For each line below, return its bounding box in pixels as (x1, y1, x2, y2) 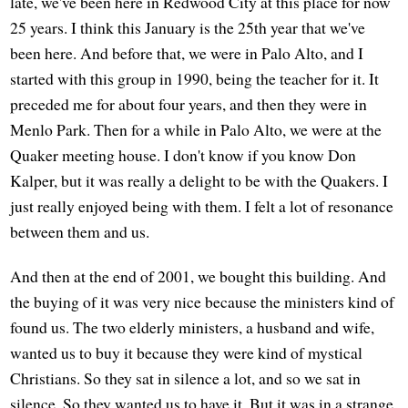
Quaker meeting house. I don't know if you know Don (10, 143, 357, 166)
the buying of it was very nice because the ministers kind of (10, 290, 395, 312)
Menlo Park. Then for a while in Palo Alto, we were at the (10, 117, 382, 140)
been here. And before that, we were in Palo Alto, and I (10, 41, 364, 64)
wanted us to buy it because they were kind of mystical (10, 341, 363, 363)
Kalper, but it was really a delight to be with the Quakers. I (10, 168, 389, 191)
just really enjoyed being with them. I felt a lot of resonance (10, 194, 394, 217)
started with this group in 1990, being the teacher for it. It (10, 66, 380, 89)
